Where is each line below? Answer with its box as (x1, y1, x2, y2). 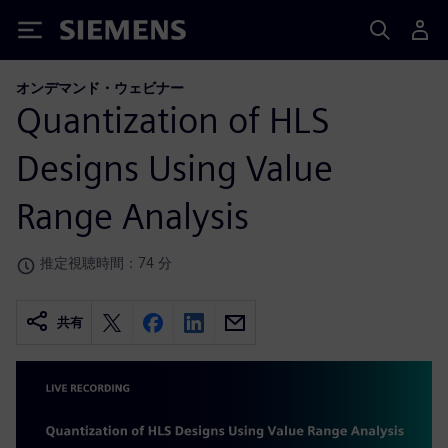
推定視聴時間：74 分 (40, 253, 172, 271)
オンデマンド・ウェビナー (16, 79, 184, 96)
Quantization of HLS (16, 97, 330, 142)
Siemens (60, 23, 126, 44)
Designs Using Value (16, 145, 333, 190)
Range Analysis (16, 193, 249, 238)
